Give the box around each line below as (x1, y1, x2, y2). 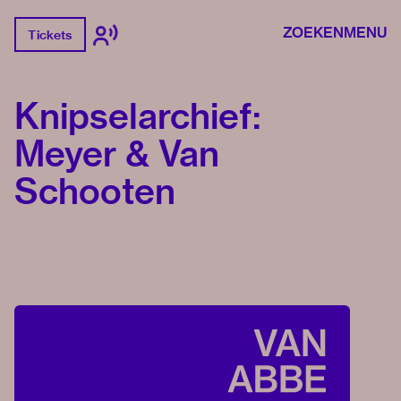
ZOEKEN (283, 22, 344, 42)
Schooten (14, 169, 175, 214)
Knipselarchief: (14, 94, 260, 139)
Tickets (28, 26, 73, 43)
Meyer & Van (14, 132, 219, 176)
